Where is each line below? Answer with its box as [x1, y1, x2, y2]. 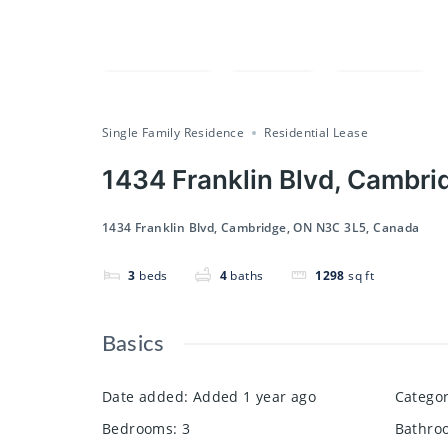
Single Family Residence [102, 124, 245, 142]
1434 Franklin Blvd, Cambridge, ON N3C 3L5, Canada [102, 219, 420, 237]
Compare [140, 83, 194, 100]
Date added [102, 387, 185, 407]
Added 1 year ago [192, 387, 317, 407]
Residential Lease [264, 124, 369, 142]
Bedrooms [102, 419, 174, 439]
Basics [102, 333, 165, 356]
